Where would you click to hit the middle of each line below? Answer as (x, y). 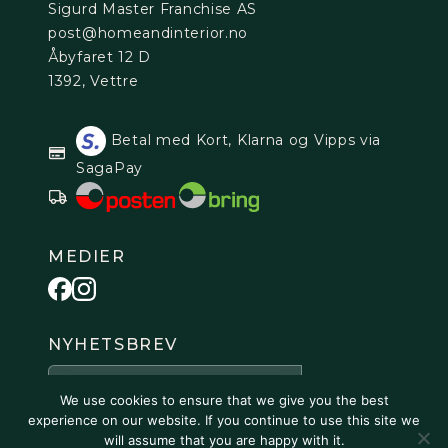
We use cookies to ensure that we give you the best (224, 400)
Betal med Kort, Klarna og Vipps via (244, 139)
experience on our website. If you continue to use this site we (224, 420)
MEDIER (87, 256)
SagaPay (109, 167)
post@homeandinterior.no (148, 32)
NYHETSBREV (113, 344)
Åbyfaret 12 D (100, 56)
